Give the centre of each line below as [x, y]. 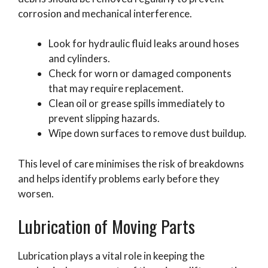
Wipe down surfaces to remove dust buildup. [147, 133]
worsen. [36, 193]
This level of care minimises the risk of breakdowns [131, 163]
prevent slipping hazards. [104, 118]
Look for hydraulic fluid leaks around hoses [144, 44]
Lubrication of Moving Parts [106, 226]
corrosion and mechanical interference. [105, 13]
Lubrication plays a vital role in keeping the [111, 256]
